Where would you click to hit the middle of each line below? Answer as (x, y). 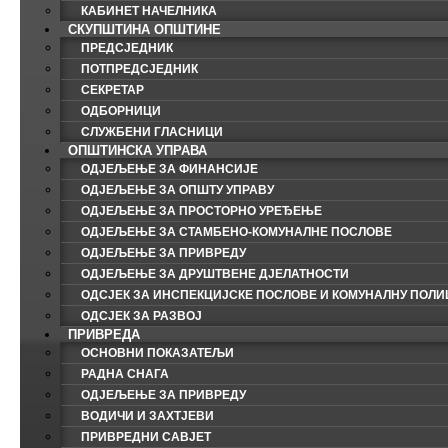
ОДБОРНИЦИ (121, 111)
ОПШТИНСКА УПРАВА (137, 150)
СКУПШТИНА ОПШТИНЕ (144, 29)
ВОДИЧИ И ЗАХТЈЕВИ (147, 416)
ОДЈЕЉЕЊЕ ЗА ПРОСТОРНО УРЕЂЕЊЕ (201, 211)
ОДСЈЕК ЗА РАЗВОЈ (141, 316)
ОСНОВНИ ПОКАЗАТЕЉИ (157, 353)
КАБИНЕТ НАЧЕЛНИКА (149, 11)
